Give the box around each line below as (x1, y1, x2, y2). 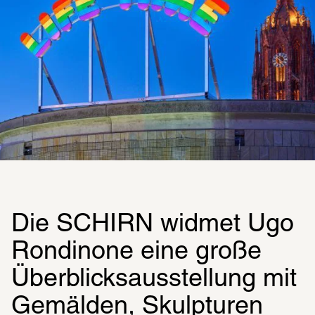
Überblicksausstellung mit (11, 268, 297, 291)
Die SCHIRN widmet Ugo (11, 213, 294, 236)
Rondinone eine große (11, 240, 262, 264)
